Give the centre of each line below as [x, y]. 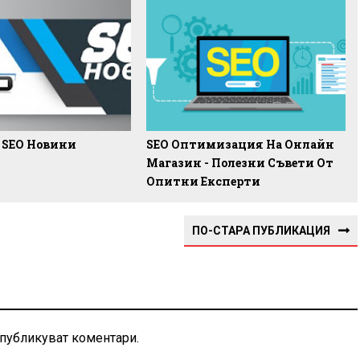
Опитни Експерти [204, 182]
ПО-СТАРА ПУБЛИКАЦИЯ [261, 231]
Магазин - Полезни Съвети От [240, 163]
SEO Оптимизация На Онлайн [241, 145]
